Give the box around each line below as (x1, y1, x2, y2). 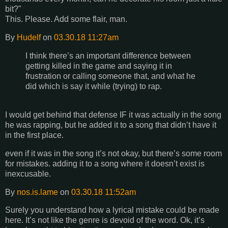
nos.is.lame (17, 187, 58, 196)
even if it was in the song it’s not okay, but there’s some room (5, 149, 222, 158)
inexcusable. (5, 169, 51, 178)
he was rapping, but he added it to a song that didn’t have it (5, 120, 216, 129)
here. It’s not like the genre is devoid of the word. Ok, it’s (5, 216, 205, 225)
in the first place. (5, 130, 64, 139)
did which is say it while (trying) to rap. (25, 82, 162, 91)
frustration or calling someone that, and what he (25, 72, 195, 81)
